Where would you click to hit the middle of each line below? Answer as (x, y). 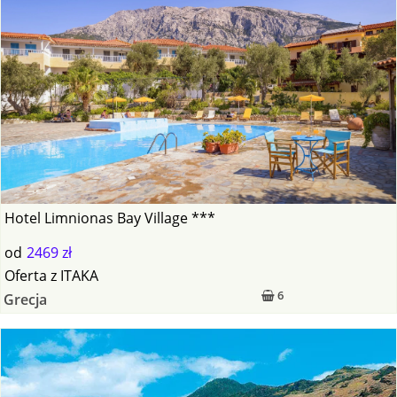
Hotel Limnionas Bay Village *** (110, 218)
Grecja (25, 300)
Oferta (26, 276)
